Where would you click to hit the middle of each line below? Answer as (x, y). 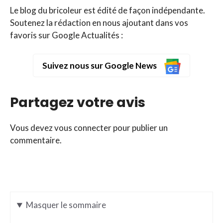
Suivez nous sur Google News (100, 66)
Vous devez (32, 128)
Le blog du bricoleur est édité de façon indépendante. (108, 10)
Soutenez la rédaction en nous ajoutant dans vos (99, 23)
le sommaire (83, 205)
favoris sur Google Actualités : (66, 35)
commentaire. (36, 140)
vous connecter (83, 128)
